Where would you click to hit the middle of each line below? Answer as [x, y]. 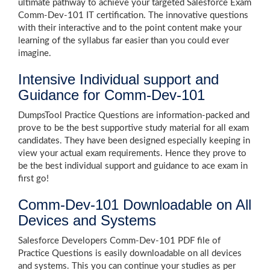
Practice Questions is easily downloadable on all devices [130, 253]
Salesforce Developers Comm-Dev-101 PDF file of [119, 241]
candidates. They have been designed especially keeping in [134, 141]
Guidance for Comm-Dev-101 [111, 95]
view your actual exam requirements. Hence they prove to [132, 153]
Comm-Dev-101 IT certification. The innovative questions [133, 15]
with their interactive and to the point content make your [130, 28]
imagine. [35, 53]
